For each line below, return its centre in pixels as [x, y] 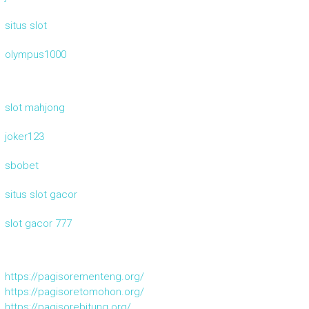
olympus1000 [35, 55]
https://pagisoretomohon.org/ [74, 292]
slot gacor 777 [38, 224]
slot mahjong [34, 108]
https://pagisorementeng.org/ [74, 277]
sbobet [21, 166]
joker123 [24, 137]
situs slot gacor [41, 195]
